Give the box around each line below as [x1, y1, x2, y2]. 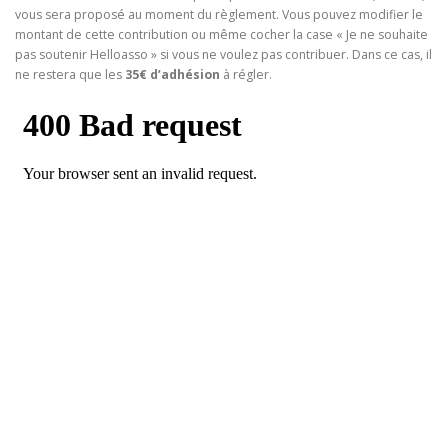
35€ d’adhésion [125, 66, 220, 84]
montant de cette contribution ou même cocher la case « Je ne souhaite [15, 26, 428, 44]
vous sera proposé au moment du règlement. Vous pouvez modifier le [15, 6, 423, 24]
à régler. [220, 66, 272, 84]
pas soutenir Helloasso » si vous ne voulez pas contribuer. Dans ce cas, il [15, 46, 432, 64]
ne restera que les [15, 66, 125, 84]
